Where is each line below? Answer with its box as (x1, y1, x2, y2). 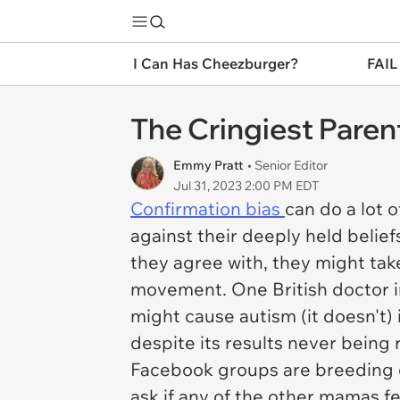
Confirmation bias (130, 197, 285, 220)
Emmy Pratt (173, 157, 243, 173)
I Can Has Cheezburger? (133, 54, 298, 72)
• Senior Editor (247, 157, 328, 173)
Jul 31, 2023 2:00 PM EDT (173, 178, 319, 194)
